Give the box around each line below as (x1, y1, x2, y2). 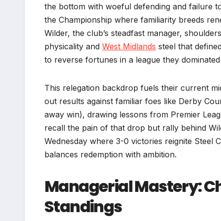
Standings (44, 195, 122, 218)
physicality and (44, 41, 102, 52)
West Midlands (102, 41, 156, 52)
